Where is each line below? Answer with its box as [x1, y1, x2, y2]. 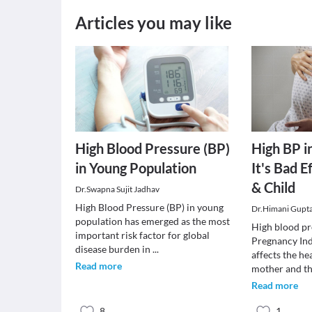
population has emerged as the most [75, 215, 230, 227]
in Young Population [75, 159, 196, 176]
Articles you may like [75, 13, 232, 33]
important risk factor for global [75, 229, 210, 241]
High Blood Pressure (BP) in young [75, 201, 224, 213]
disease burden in [75, 243, 153, 255]
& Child [251, 179, 296, 196]
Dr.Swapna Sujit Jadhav [75, 184, 159, 194]
